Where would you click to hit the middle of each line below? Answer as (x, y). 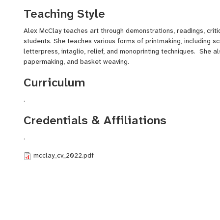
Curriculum (54, 82)
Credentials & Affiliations (95, 120)
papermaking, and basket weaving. (76, 61)
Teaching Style (64, 14)
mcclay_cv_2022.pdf (64, 155)
